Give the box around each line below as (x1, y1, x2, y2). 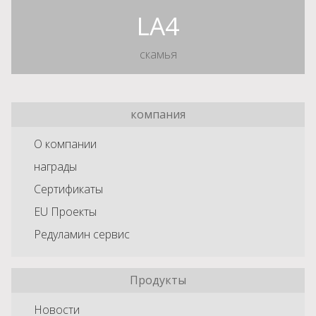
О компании (34, 136, 97, 152)
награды (34, 159, 77, 174)
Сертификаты (34, 181, 103, 197)
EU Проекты (34, 204, 97, 219)
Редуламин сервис (34, 226, 130, 242)
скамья (139, 47, 177, 62)
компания (130, 107, 186, 122)
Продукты (130, 272, 186, 288)
